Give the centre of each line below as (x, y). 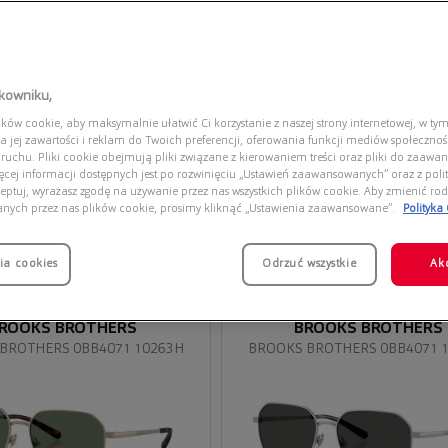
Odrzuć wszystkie (309, 264)
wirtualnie (273, 281)
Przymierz (273, 265)
